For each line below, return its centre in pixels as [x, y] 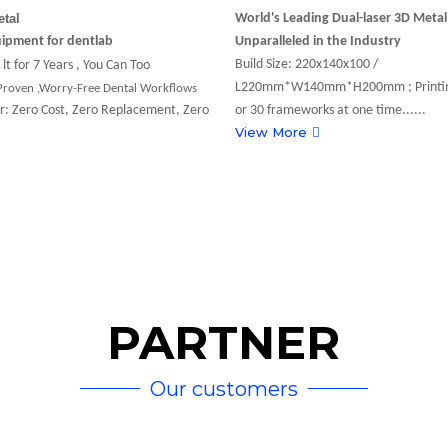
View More [271, 132]
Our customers [223, 388]
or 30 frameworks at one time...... [331, 111]
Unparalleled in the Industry [318, 42]
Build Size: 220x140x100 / [307, 65]
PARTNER [224, 342]
